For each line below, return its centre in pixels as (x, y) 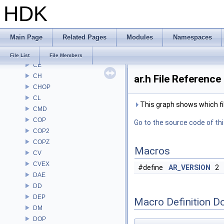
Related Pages (84, 37)
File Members (66, 55)
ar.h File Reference (177, 79)
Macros (152, 151)
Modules (140, 37)
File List (20, 55)
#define (151, 167)
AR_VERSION (189, 167)
